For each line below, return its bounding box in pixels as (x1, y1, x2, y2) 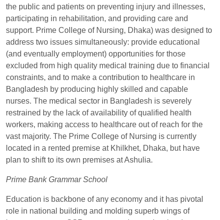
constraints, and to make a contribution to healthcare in (6, 73, 195, 82)
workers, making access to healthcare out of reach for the (6, 120, 203, 129)
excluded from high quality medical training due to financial (6, 61, 210, 70)
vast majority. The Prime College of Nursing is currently (6, 132, 196, 140)
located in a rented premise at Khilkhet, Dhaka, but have (6, 144, 200, 152)
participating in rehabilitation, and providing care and (6, 14, 188, 23)
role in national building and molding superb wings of (6, 207, 190, 215)
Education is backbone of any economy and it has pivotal (6, 195, 203, 203)
